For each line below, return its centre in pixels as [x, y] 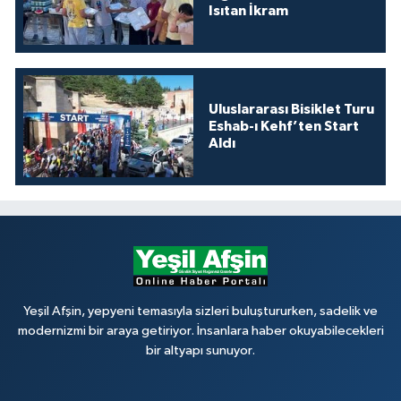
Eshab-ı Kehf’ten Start [283, 126]
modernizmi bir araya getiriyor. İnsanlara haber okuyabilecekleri [200, 330]
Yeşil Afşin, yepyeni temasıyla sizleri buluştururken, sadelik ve [200, 311]
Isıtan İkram [248, 10]
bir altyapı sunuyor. [200, 350]
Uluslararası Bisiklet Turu [291, 109]
